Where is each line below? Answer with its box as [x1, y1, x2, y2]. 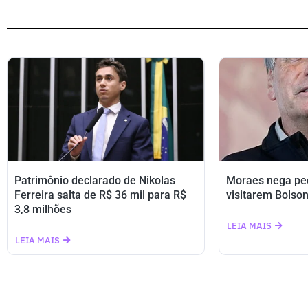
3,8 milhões [14, 203, 71, 216]
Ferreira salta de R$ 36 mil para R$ [14, 188, 186, 201]
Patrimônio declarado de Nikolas [14, 174, 175, 187]
